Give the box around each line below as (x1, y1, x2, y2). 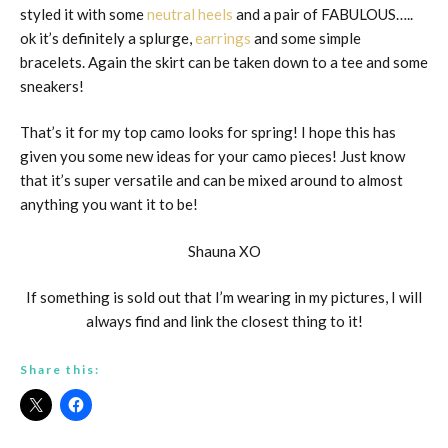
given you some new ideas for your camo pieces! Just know (20, 147, 405, 166)
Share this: (20, 361, 100, 377)
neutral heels (147, 4, 233, 23)
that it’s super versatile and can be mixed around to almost (20, 171, 403, 190)
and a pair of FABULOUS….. (233, 4, 413, 23)
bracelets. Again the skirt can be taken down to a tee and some (20, 52, 428, 71)
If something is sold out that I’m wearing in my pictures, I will (26, 288, 422, 307)
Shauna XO (187, 241, 261, 260)
